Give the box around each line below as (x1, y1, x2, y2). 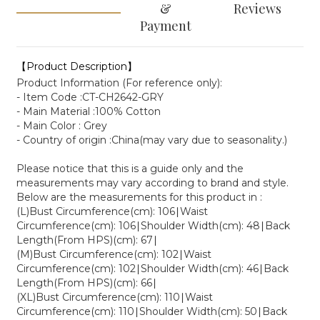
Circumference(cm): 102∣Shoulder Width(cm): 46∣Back (16, 262, 289, 275)
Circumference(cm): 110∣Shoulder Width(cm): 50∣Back (16, 305, 287, 318)
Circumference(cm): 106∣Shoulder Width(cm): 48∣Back (16, 219, 290, 232)
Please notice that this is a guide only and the (16, 162, 244, 175)
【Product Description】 (16, 60, 137, 73)
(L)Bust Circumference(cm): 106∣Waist (16, 205, 208, 218)
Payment (140, 17, 191, 34)
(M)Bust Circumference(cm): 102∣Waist (16, 248, 211, 261)
